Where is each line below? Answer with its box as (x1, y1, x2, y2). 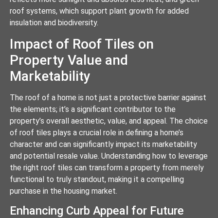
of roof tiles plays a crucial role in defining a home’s (10, 127, 183, 137)
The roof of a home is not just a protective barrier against (10, 92, 206, 102)
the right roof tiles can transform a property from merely (10, 163, 204, 172)
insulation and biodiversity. (10, 18, 98, 28)
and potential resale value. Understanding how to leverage (10, 151, 208, 161)
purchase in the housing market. (10, 186, 117, 196)
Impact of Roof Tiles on (10, 36, 154, 52)
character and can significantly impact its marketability (10, 139, 197, 149)
